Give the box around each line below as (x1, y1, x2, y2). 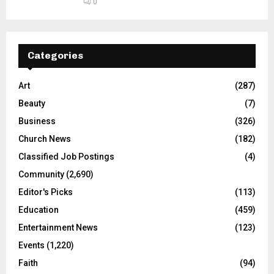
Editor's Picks (18, 187, 73, 197)
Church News (18, 133, 71, 144)
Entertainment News (18, 222, 98, 232)
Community (18, 169, 64, 179)
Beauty (18, 98, 45, 108)
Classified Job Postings (18, 151, 114, 161)
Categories (28, 49, 83, 61)
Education (18, 204, 59, 215)
